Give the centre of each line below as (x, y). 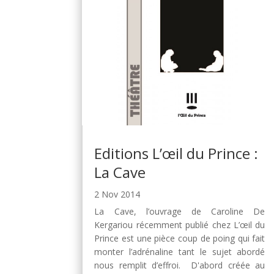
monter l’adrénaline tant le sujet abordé (180, 251)
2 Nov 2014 (117, 194)
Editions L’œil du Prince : (176, 153)
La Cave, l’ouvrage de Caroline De (180, 211)
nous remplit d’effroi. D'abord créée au (180, 265)
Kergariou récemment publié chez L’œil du (180, 224)
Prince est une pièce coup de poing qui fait (180, 238)
